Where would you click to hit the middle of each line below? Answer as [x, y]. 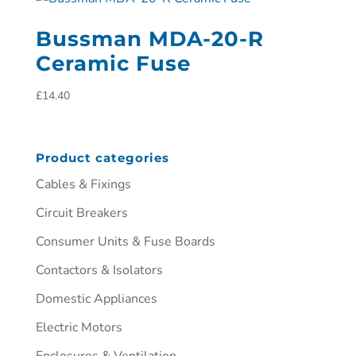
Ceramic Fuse [113, 64]
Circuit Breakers [81, 213]
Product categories [102, 157]
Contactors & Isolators [99, 270]
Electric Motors [79, 327]
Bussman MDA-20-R [149, 39]
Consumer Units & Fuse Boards [125, 241]
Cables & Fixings [83, 184]
